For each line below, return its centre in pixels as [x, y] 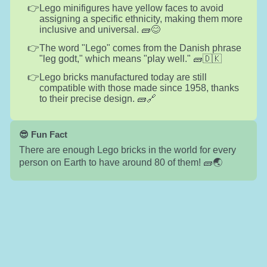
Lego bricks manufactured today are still [123, 77]
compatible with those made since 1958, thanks [139, 88]
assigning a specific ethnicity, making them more [141, 18]
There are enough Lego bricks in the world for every [127, 150]
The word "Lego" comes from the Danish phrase [140, 48]
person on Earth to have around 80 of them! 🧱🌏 [120, 162]
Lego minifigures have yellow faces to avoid [131, 8]
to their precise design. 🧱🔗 [97, 98]
